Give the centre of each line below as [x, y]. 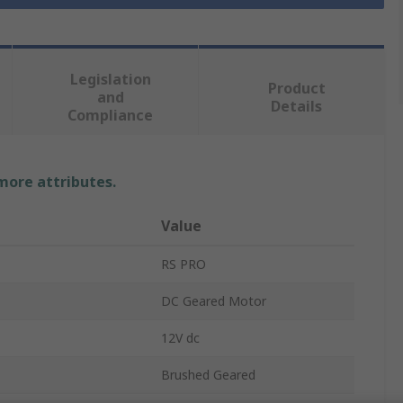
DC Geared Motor [214, 301]
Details [297, 107]
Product [296, 89]
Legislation [110, 80]
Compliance [111, 116]
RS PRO [184, 264]
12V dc [180, 338]
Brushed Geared [208, 375]
